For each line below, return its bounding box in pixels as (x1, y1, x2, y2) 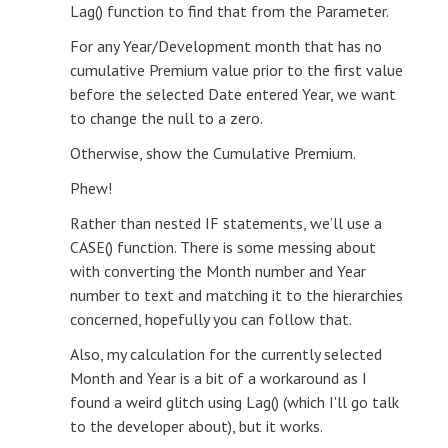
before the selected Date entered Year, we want (70, 83, 396, 104)
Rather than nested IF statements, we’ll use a (70, 212, 382, 233)
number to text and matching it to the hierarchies (70, 284, 403, 305)
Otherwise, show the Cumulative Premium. (70, 142, 356, 163)
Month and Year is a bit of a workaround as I (70, 367, 367, 388)
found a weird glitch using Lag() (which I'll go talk (70, 391, 399, 412)
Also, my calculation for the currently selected (70, 343, 382, 364)
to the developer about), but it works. (70, 415, 323, 436)
